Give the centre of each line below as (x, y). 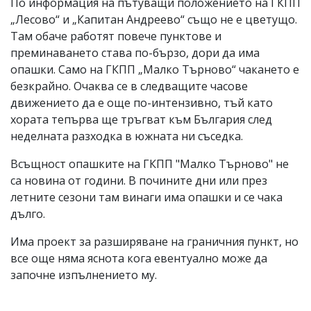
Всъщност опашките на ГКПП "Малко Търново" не (150, 163)
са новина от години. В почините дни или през (139, 180)
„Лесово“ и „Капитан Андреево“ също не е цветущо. (154, 19)
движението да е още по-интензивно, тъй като (142, 102)
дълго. (28, 213)
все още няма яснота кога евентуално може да (139, 258)
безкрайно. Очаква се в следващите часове (129, 86)
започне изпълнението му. (85, 275)
